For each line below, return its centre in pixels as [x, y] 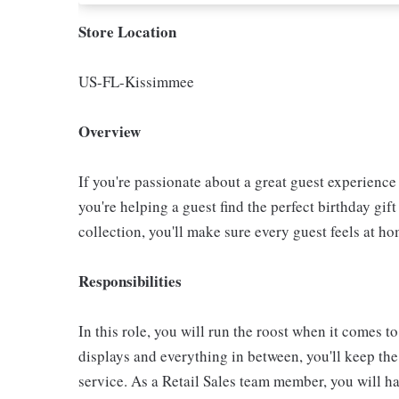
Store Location [127, 32]
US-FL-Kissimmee [136, 81]
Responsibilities [130, 281]
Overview [110, 131]
